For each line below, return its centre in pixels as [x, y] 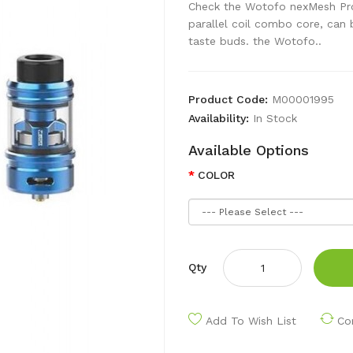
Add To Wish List [251, 321]
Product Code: [230, 99]
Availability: [221, 118]
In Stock [275, 118]
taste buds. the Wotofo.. [255, 41]
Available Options [249, 150]
